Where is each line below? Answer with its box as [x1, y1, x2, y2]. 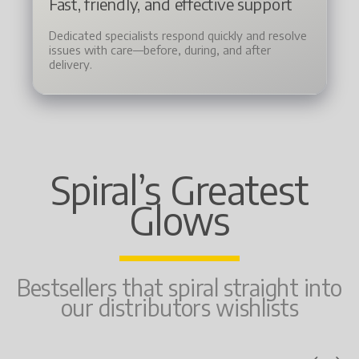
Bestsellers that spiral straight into [17, 272, 342, 301]
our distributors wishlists [60, 292, 299, 321]
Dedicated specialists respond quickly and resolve [49, 27, 307, 42]
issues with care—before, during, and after [49, 42, 271, 57]
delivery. [49, 56, 92, 71]
